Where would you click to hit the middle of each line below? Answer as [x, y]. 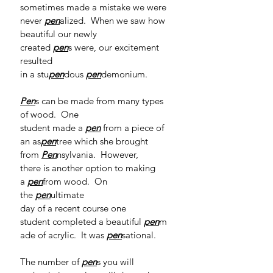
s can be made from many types [101, 101]
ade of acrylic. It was [63, 235]
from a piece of [135, 128]
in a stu [34, 74]
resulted [37, 61]
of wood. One [51, 114]
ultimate [69, 195]
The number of [51, 262]
